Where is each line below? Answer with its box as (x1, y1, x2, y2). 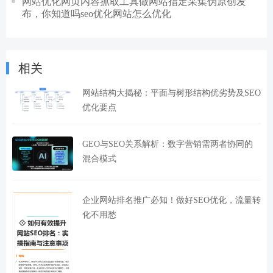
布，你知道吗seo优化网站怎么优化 (22, 8, 171, 18)
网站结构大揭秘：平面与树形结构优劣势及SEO (82, 88, 261, 97)
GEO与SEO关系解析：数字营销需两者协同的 (82, 139, 253, 148)
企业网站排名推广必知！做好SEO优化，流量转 (82, 195, 261, 204)
